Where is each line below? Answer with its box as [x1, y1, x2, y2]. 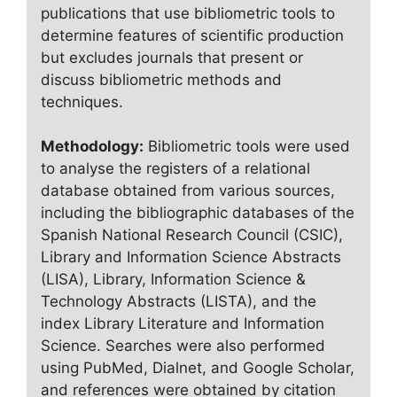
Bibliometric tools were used [143, 137, 350, 156]
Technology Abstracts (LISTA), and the [40, 292, 316, 311]
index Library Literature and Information [40, 315, 324, 333]
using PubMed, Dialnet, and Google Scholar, [40, 359, 354, 378]
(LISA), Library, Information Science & [40, 270, 306, 289]
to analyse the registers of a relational [40, 160, 310, 178]
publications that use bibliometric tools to [40, 4, 335, 22]
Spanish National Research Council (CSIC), [40, 226, 343, 245]
